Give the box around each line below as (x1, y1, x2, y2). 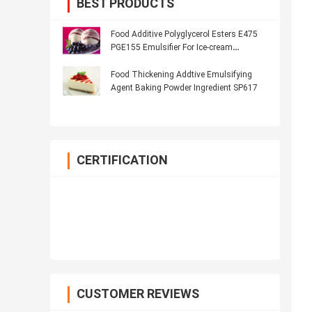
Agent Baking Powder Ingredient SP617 (111, 83, 258, 93)
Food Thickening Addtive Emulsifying (111, 70, 252, 80)
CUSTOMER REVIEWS (77, 286, 199, 302)
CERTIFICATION (77, 153, 168, 168)
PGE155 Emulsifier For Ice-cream (111, 42, 233, 53)
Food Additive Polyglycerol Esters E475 (111, 29, 258, 40)
